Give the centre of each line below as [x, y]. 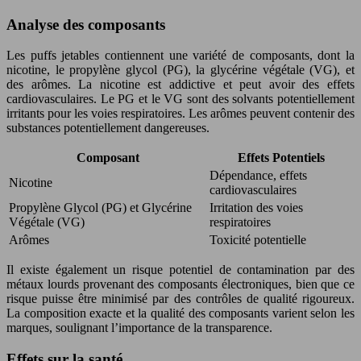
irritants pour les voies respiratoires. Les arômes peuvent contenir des [180, 114]
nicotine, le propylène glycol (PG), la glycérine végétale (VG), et [180, 70]
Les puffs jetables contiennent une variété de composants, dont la [180, 56]
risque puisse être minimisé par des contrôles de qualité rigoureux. [180, 299]
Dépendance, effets [258, 176]
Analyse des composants [86, 24]
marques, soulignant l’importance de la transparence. [139, 328]
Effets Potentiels [281, 158]
